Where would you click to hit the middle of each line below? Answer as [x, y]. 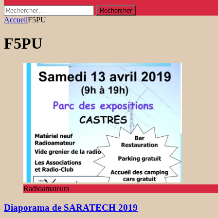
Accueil [16, 20]
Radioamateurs [46, 188]
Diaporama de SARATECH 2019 [71, 207]
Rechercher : [23, 9]
